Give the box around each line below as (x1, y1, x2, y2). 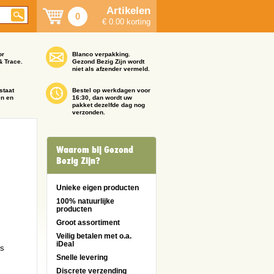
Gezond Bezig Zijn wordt (72, 58, 144, 65)
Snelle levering (56, 253, 108, 261)
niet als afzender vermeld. (72, 65, 150, 72)
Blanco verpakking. (72, 51, 130, 57)
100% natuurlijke (56, 197, 114, 205)
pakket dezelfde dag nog (72, 102, 145, 108)
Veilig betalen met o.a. (56, 232, 131, 240)
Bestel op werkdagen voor (72, 87, 150, 94)
